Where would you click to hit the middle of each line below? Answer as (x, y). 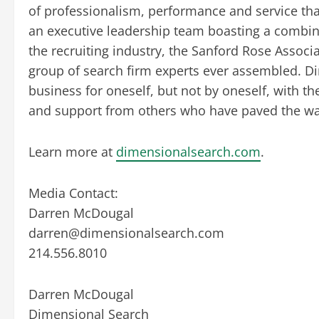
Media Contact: (73, 193)
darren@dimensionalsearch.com (126, 232)
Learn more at (72, 151)
